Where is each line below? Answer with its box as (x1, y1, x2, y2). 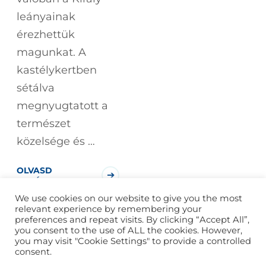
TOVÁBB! (17, 175, 57, 186)
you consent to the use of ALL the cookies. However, (15, 225, 242, 236)
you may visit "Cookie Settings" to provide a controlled (15, 236, 251, 246)
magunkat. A (17, 45, 87, 59)
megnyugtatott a (17, 99, 109, 112)
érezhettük (17, 27, 75, 41)
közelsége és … (17, 134, 96, 148)
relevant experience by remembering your (15, 204, 202, 214)
